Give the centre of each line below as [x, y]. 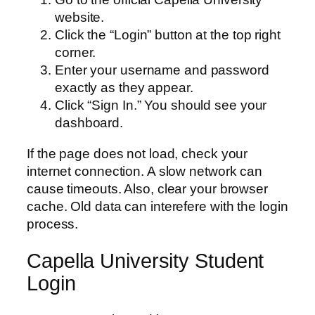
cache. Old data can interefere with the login [157, 206]
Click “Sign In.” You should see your [161, 105]
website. [80, 18]
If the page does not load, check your [137, 153]
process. [53, 224]
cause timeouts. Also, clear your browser [147, 188]
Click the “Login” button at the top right [168, 35]
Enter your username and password [162, 70]
